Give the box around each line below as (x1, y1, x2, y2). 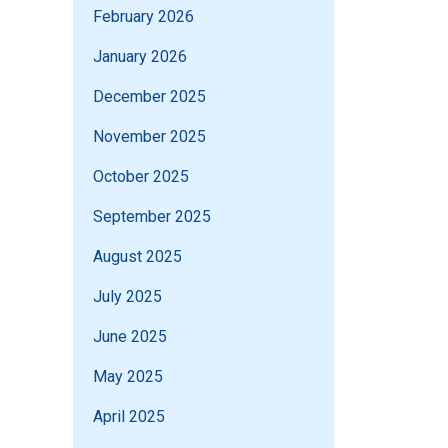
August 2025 (93, 247, 182, 267)
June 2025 (93, 327, 167, 347)
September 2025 (93, 207, 211, 227)
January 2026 (93, 47, 187, 67)
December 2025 (93, 87, 206, 107)
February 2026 (93, 7, 194, 27)
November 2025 (93, 127, 206, 147)
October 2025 (93, 167, 189, 187)
